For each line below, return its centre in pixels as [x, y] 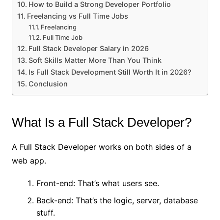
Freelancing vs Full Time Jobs [77, 16]
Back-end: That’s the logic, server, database [117, 201]
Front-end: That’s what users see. [97, 183]
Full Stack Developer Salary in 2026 [88, 49]
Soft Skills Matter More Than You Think [95, 60]
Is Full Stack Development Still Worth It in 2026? [110, 72]
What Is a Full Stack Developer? [101, 123]
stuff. [45, 213]
